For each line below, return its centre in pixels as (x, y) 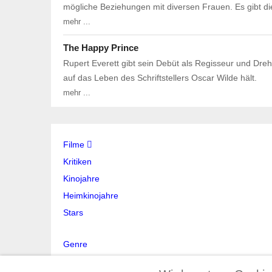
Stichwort (81, 261)
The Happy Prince (101, 48)
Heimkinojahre (91, 196)
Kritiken (77, 162)
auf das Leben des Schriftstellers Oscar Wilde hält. (160, 78)
